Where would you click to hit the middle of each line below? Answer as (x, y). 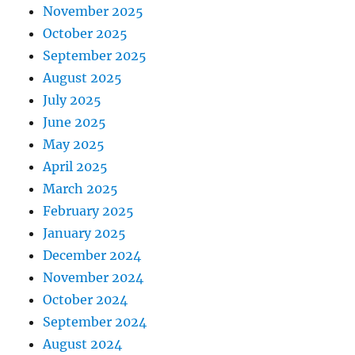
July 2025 (73, 100)
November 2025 (94, 11)
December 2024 (92, 256)
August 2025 (83, 78)
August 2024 (83, 344)
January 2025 (85, 233)
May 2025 (74, 145)
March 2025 (81, 189)
